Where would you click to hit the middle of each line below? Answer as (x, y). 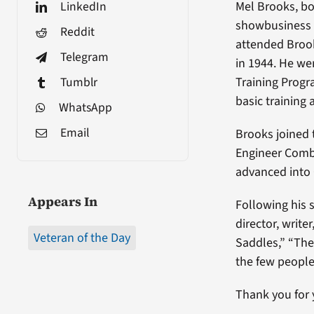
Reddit (77, 32)
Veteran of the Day (82, 238)
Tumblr (78, 82)
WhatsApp (85, 107)
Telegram (84, 57)
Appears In (62, 201)
